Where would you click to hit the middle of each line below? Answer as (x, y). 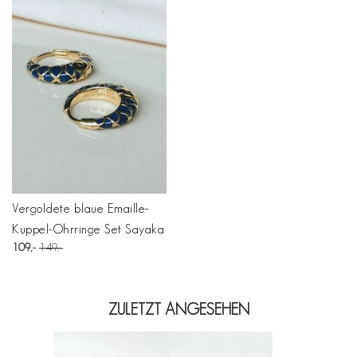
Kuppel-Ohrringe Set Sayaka (88, 229)
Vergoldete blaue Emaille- (80, 208)
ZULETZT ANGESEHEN (178, 309)
